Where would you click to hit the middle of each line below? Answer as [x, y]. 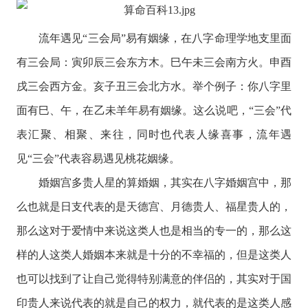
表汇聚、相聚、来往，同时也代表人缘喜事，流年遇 [154, 135]
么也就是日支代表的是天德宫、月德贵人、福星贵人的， [154, 207]
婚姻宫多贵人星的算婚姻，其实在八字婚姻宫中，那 [154, 183]
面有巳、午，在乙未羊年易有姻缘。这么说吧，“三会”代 [154, 111]
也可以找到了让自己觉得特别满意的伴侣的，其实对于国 [154, 279]
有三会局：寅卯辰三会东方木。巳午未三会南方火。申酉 [154, 63]
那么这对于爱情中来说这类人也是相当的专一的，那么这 [154, 231]
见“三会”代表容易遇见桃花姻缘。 [98, 159]
